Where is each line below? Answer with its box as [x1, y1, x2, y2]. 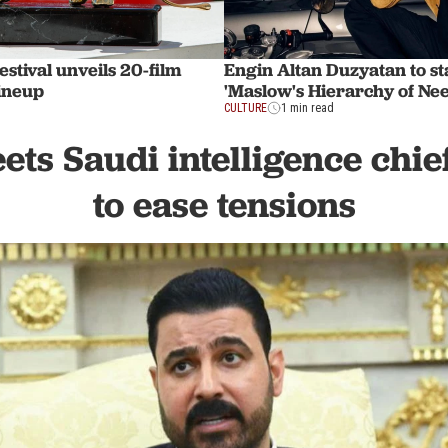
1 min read [281, 100, 334, 115]
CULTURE [224, 100, 267, 115]
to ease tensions [92, 181, 356, 227]
